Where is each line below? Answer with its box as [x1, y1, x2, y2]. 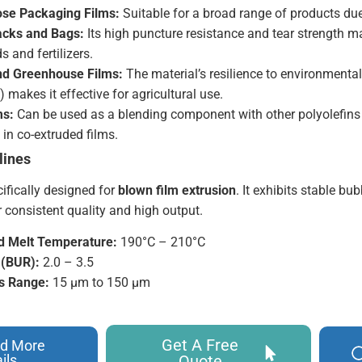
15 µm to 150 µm [49, 275, 151, 291]
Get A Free [162, 335, 239, 356]
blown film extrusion [118, 182, 237, 198]
